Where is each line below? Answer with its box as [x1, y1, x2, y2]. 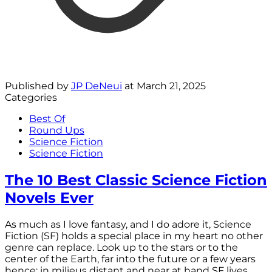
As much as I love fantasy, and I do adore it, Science [5, 218, 251, 230]
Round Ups [29, 124, 84, 136]
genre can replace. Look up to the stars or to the [5, 241, 238, 253]
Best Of [29, 112, 65, 124]
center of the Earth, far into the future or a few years [5, 253, 256, 265]
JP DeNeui [71, 80, 122, 92]
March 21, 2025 [137, 80, 206, 92]
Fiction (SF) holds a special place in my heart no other [5, 229, 263, 242]
